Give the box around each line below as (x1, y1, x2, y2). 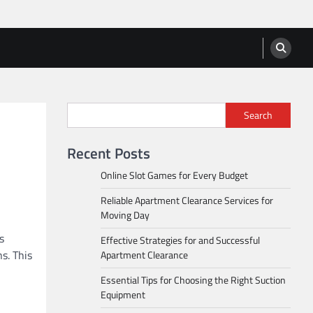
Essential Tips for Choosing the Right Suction (101, 272, 286, 288)
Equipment (101, 287, 145, 303)
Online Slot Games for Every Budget (101, 168, 248, 183)
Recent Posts (67, 142, 150, 164)
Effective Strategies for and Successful (101, 233, 260, 248)
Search (244, 108, 272, 123)
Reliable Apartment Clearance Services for (101, 193, 273, 208)
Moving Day (101, 208, 150, 223)
